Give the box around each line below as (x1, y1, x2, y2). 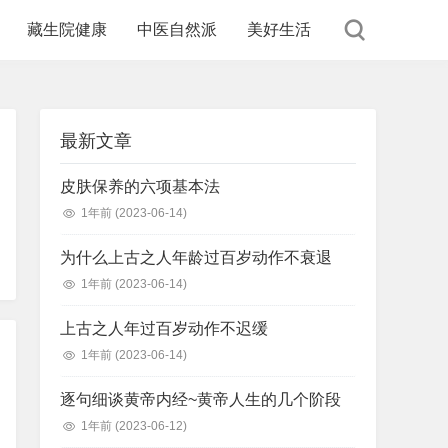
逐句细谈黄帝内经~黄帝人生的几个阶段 (60, 391, 341, 408)
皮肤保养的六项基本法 (60, 178, 220, 195)
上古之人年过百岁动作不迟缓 (60, 320, 268, 337)
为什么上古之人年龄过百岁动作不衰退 (60, 249, 332, 266)
